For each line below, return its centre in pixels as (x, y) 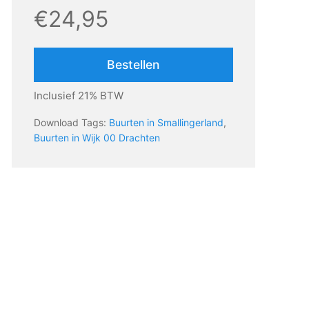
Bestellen (133, 65)
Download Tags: (71, 123)
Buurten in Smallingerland (166, 123)
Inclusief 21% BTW (78, 96)
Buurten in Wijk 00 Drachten (97, 138)
